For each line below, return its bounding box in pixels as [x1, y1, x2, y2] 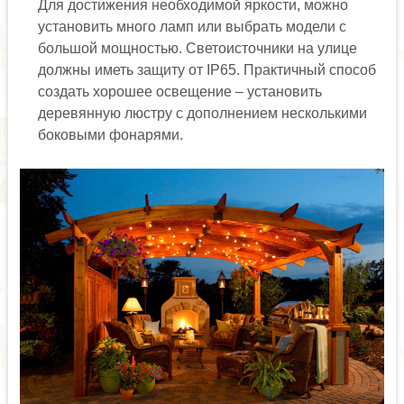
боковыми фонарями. [37, 127, 183, 142]
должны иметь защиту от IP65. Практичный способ [37, 62, 376, 78]
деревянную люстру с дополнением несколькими [37, 106, 367, 121]
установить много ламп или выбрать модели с [37, 19, 346, 34]
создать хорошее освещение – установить [37, 84, 322, 99]
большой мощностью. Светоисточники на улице [37, 41, 357, 56]
